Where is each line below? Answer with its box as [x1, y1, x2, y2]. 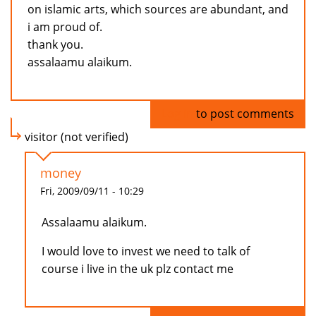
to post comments [193, 106, 294, 122]
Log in [162, 106, 193, 122]
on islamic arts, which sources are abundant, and [28, 1, 288, 18]
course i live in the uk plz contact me [42, 261, 233, 277]
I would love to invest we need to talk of [42, 243, 250, 260]
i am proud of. [28, 19, 102, 35]
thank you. [28, 37, 83, 53]
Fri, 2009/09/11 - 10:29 [40, 184, 144, 198]
